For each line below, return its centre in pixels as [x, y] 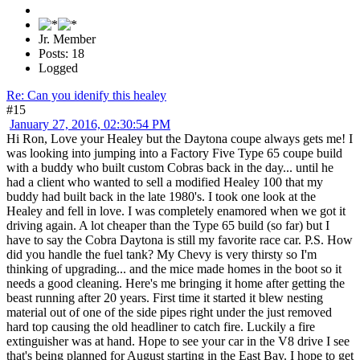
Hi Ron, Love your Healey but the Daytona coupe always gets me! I [180, 139]
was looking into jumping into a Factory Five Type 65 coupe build [174, 153]
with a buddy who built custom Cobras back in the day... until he [170, 168]
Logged [58, 68]
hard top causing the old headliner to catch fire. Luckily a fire [161, 327]
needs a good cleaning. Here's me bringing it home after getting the [176, 284]
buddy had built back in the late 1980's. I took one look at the [161, 197]
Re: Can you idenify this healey [86, 96]
